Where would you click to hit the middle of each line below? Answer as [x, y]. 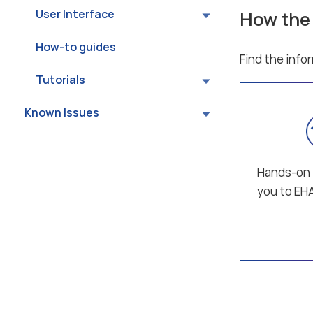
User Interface [75, 14]
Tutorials [60, 80]
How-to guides [76, 47]
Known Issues [62, 112]
